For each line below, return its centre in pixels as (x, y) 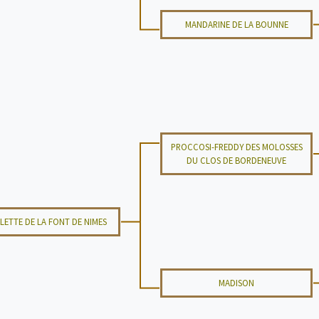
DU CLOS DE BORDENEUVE (236, 160)
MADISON (236, 283)
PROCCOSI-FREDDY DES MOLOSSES (236, 147)
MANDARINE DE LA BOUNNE (236, 24)
